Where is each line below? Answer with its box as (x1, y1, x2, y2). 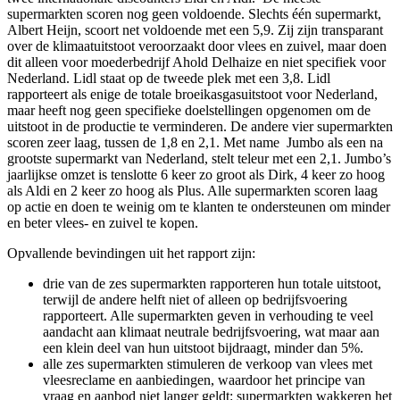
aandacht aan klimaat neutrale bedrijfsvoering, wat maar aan (43, 323, 379, 339)
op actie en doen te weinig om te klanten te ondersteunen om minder (7, 198, 390, 214)
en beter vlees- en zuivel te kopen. (7, 214, 198, 230)
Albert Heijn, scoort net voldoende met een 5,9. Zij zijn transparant (7, 21, 383, 37)
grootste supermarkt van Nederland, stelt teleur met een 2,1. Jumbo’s (7, 150, 391, 166)
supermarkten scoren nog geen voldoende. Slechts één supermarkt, (7, 5, 381, 21)
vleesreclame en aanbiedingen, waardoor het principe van (43, 371, 365, 387)
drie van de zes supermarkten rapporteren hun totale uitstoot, (43, 275, 381, 291)
